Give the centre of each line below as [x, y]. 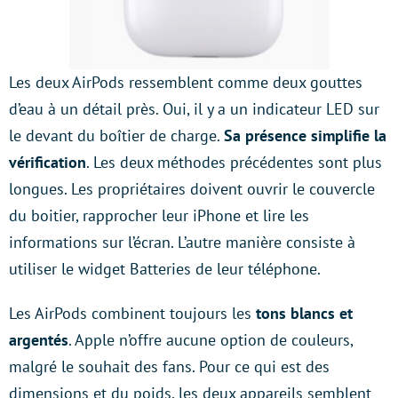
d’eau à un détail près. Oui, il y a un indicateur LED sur [194, 109]
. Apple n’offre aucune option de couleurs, [211, 340]
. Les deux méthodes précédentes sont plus [234, 163]
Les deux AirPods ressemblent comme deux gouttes [186, 83]
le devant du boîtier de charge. [116, 136]
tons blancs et [304, 314]
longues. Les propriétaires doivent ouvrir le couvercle [192, 189]
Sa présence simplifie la [305, 136]
